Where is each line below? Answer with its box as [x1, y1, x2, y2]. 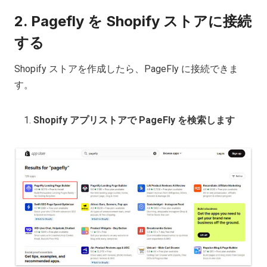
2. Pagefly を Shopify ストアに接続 [14, 13, 252, 30]
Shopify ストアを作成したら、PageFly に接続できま [14, 63, 238, 75]
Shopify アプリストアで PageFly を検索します [33, 114, 235, 126]
